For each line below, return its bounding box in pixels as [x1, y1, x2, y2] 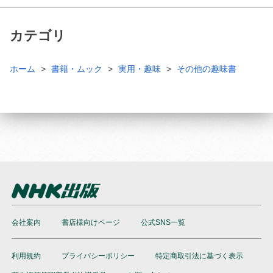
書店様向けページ [62, 218, 120, 227]
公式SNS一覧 [141, 218, 185, 227]
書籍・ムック [51, 63, 102, 74]
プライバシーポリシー [62, 251, 135, 260]
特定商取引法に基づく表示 [155, 251, 243, 260]
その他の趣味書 [177, 63, 236, 74]
